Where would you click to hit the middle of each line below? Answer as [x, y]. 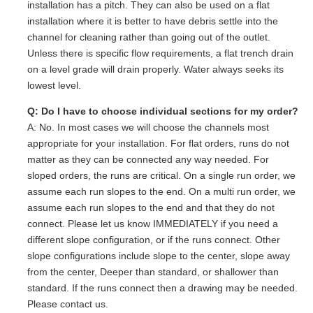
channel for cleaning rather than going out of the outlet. [149, 37]
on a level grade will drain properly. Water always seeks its [155, 69]
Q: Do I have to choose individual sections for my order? [163, 111]
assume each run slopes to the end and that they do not [151, 207]
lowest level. [54, 85]
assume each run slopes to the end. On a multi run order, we [161, 191]
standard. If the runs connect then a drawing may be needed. [162, 287]
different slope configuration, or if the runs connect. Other [154, 239]
